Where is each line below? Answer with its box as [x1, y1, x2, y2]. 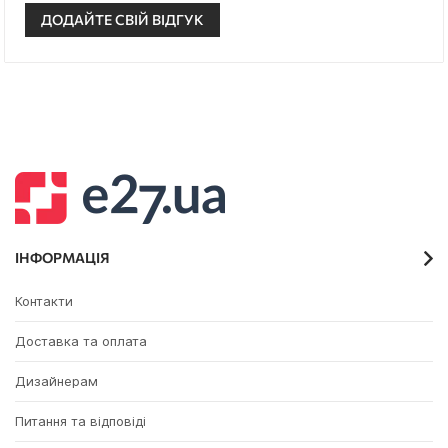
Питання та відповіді [15, 413, 146, 430]
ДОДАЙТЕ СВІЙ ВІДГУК [41, 11, 204, 29]
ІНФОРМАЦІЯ [15, 249, 110, 267]
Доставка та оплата [15, 333, 147, 350]
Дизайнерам [15, 373, 98, 390]
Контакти [15, 293, 73, 310]
